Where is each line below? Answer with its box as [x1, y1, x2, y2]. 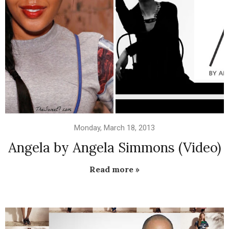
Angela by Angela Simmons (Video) [8, 139, 221, 156]
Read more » [89, 164, 140, 175]
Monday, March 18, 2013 [74, 123, 155, 133]
